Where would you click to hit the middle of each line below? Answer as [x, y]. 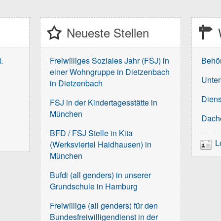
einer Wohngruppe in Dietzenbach [110, 72]
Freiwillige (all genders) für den [104, 206]
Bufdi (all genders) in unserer [101, 175]
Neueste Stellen [108, 32]
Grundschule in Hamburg [94, 186]
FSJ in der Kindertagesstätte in [104, 103]
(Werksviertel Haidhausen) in [101, 145]
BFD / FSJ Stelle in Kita [92, 133]
